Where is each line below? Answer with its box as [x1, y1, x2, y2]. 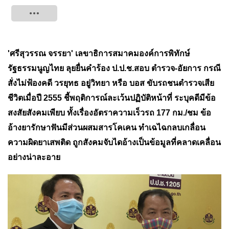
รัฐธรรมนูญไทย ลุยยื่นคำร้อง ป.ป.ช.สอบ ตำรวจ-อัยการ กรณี [8, 64, 221, 73]
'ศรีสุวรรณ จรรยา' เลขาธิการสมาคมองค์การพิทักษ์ [8, 49, 190, 58]
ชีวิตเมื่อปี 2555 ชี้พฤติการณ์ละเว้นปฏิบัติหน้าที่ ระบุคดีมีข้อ [8, 94, 216, 102]
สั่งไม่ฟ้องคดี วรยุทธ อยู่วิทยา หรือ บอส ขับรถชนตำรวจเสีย [8, 79, 214, 87]
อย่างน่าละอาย [8, 153, 60, 162]
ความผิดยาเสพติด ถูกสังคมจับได [8, 138, 122, 147]
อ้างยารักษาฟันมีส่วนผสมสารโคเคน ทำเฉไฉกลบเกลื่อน [8, 123, 205, 132]
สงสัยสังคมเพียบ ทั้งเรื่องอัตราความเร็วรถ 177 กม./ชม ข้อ [8, 108, 211, 117]
